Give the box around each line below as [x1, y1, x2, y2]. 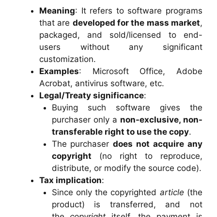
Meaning [39, 6, 75, 16]
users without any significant [39, 42, 202, 52]
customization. [39, 54, 96, 64]
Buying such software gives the [51, 103, 202, 113]
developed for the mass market [72, 18, 201, 28]
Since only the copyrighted [51, 187, 160, 198]
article [159, 187, 184, 198]
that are [39, 18, 73, 28]
